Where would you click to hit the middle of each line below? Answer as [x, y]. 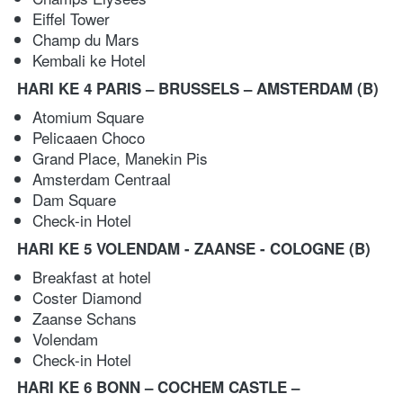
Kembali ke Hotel [96, 59]
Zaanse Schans [87, 318]
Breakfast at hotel [94, 276]
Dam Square [76, 199]
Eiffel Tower [73, 18]
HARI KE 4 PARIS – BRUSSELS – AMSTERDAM [185, 88]
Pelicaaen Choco [91, 137]
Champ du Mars [93, 39]
